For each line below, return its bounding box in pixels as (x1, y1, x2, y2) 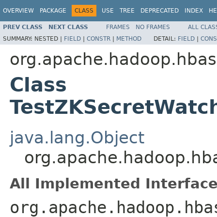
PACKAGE (40, 7, 66, 14)
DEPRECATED (140, 7, 179, 14)
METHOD (116, 35, 141, 42)
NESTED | (34, 35, 64, 42)
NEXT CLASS (48, 23, 88, 31)
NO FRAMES (136, 23, 170, 31)
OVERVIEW (3, 7, 34, 14)
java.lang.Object (10, 127, 144, 147)
